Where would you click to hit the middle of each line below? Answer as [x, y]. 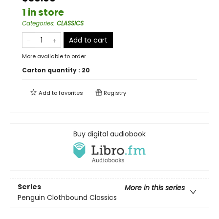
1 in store [43, 13]
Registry [114, 93]
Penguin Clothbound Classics [67, 197]
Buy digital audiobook [109, 134]
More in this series [155, 187]
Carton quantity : [52, 70]
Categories [38, 23]
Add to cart [88, 40]
